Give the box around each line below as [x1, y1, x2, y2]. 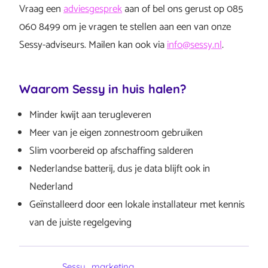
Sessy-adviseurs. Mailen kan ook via [19, 36, 167, 53]
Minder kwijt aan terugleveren [29, 106, 151, 123]
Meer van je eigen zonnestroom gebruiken [29, 124, 203, 141]
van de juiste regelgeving [29, 214, 132, 231]
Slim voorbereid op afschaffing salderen [29, 142, 193, 159]
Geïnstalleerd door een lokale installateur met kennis [29, 196, 245, 213]
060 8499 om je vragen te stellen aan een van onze [19, 19, 231, 35]
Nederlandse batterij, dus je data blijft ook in [29, 160, 210, 177]
